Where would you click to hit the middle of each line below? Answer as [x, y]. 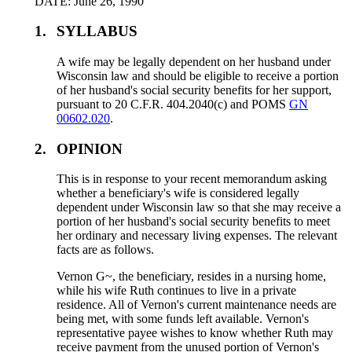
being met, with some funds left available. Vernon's [183, 319]
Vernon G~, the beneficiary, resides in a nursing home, [192, 277]
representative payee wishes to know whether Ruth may [195, 333]
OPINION [90, 148]
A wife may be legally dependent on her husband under [194, 61]
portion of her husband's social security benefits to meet [194, 222]
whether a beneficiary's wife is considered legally [178, 193]
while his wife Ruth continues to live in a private [177, 291]
